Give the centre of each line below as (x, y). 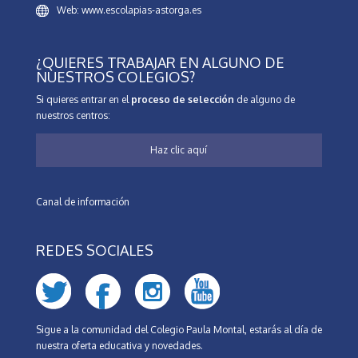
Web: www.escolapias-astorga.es (129, 10)
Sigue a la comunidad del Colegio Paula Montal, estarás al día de (179, 330)
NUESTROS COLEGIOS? (115, 77)
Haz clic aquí (179, 150)
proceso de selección (182, 100)
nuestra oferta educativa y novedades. (119, 346)
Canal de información (82, 202)
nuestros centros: (73, 116)
